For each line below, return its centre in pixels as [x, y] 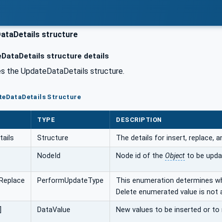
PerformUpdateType [70, 180]
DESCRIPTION [139, 119]
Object [175, 156]
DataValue [54, 210]
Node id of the [140, 156]
